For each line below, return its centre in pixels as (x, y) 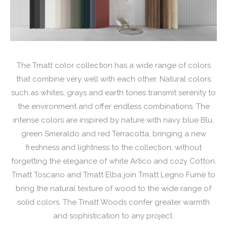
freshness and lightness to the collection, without (113, 147)
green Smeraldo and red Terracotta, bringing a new (113, 134)
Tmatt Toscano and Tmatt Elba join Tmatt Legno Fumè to (113, 175)
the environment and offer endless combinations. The (113, 106)
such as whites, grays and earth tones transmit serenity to (113, 92)
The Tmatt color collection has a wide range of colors (113, 65)
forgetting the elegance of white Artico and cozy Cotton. (113, 161)
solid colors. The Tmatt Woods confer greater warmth (113, 202)
